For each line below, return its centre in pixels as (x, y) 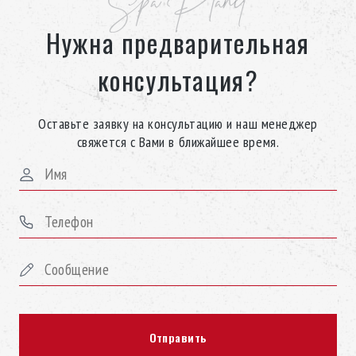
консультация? (178, 80)
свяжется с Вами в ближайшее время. (178, 142)
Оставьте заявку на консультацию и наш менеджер (178, 124)
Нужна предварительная (178, 43)
